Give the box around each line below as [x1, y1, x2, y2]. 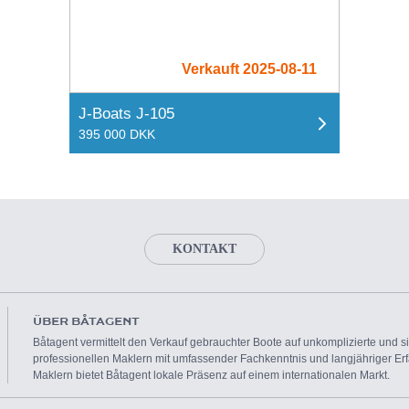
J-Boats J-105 [79, 105, 174, 122]
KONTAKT [173, 241, 236, 256]
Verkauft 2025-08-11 [182, 61, 317, 77]
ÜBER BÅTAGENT [33, 311, 140, 329]
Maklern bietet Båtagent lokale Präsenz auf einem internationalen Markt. [33, 368, 390, 382]
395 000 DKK [79, 127, 155, 142]
